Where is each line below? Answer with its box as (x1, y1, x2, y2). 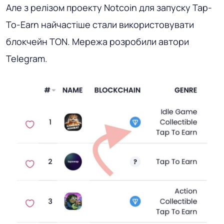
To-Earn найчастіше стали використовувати (6, 18, 194, 30)
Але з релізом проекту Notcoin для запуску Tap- (6, 1, 212, 13)
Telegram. (6, 52, 47, 64)
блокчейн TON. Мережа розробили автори (6, 35, 189, 47)
